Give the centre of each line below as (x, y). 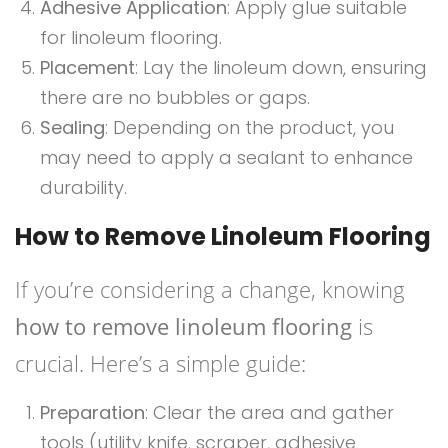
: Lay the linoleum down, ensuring (281, 68)
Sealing (72, 128)
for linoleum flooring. (131, 38)
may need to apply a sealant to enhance (226, 158)
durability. (83, 188)
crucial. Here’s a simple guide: (160, 363)
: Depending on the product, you (249, 128)
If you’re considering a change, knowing (210, 289)
